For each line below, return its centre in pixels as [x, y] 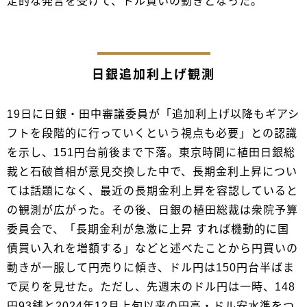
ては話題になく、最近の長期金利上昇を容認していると [152, 191]
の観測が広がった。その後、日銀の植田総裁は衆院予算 [152, 210]
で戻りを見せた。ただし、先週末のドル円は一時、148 [151, 287]
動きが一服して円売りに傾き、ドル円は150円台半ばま [151, 268]
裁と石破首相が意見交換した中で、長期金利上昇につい [152, 172]
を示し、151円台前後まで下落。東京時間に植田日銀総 [151, 153]
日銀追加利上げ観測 [153, 75]
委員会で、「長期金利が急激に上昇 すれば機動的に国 [148, 230]
